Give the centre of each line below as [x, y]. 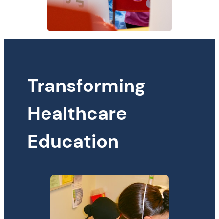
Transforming [87, 86]
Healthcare [77, 114]
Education [73, 142]
